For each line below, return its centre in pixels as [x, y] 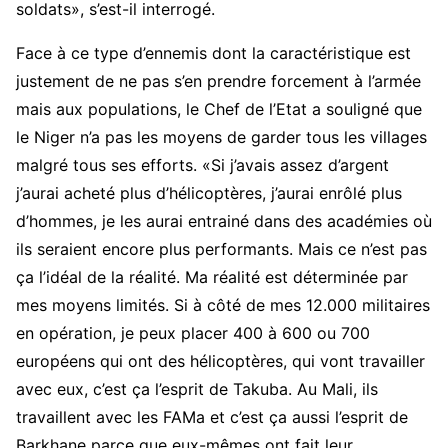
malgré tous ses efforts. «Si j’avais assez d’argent [202, 165]
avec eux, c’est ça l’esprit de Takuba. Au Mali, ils [197, 389]
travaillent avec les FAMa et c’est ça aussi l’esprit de [212, 417]
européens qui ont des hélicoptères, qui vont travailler [220, 361]
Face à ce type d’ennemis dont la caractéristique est [213, 53]
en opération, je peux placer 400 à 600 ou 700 [193, 333]
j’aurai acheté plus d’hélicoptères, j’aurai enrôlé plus [209, 193]
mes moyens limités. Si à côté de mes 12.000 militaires [223, 305]
